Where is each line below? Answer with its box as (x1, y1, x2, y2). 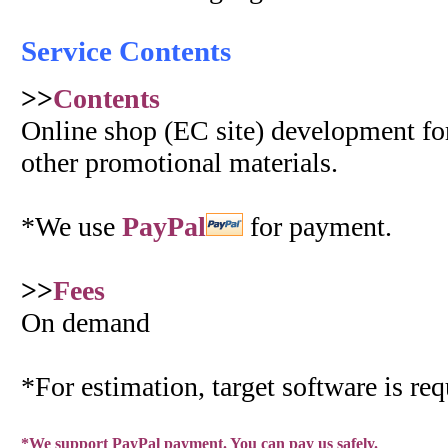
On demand (21, 307, 150, 338)
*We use (21, 211, 122, 242)
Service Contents (21, 36, 231, 67)
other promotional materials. (21, 147, 338, 178)
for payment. (243, 211, 392, 242)
